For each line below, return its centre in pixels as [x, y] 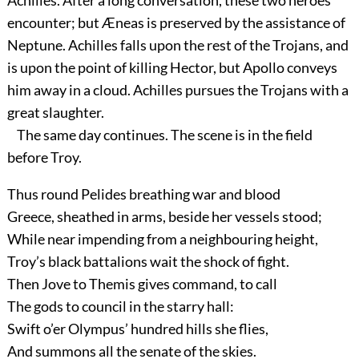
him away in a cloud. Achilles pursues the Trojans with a [177, 90]
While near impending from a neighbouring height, [162, 239]
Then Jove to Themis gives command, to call [142, 284]
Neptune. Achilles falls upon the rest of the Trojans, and [177, 45]
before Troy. [44, 157]
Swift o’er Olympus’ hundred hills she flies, [137, 329]
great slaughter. [55, 113]
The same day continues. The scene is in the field [159, 135]
